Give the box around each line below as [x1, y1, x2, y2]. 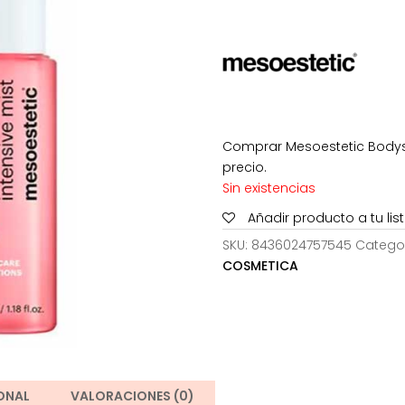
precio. [221, 157, 267, 176]
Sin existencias [221, 178, 316, 197]
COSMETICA [221, 256, 298, 275]
